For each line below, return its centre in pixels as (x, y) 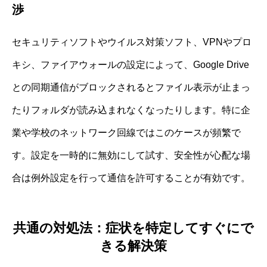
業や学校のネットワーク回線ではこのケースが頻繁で (126, 132)
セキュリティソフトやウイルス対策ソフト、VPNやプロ (132, 42)
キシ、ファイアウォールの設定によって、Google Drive (131, 64)
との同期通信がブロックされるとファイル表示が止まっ (131, 87)
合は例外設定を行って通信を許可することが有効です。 (131, 178)
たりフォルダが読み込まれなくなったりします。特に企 (131, 110)
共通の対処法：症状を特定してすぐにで (133, 228)
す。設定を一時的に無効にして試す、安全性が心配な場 (131, 155)
